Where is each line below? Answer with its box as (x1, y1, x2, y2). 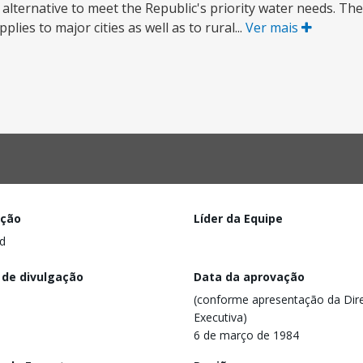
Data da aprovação (194, 268, 305, 284)
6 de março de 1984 (194, 327, 299, 343)
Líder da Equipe (194, 211, 283, 226)
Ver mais (246, 19, 301, 36)
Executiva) (194, 309, 247, 325)
